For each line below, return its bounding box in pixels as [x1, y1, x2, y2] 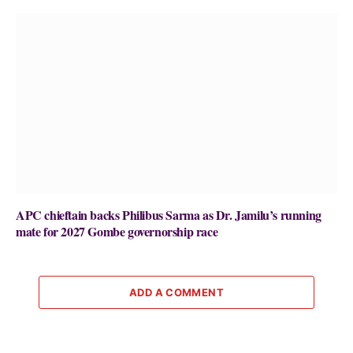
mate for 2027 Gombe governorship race [16, 222, 218, 241]
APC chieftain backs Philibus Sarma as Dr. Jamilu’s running [16, 206, 321, 225]
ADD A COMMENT [128, 286, 225, 299]
